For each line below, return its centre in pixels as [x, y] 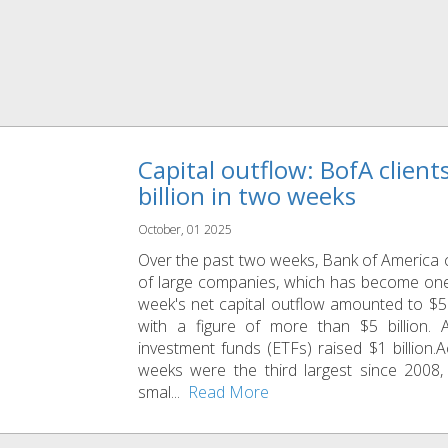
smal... [162, 392]
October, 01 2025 [184, 229]
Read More [228, 392]
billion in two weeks [246, 196]
